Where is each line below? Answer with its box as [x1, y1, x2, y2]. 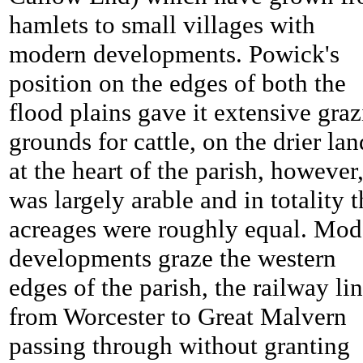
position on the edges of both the [9, 69, 346, 98]
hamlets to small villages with [9, 11, 315, 40]
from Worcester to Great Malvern [9, 302, 347, 331]
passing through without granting [9, 331, 350, 361]
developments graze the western [9, 244, 336, 273]
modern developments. [9, 40, 249, 69]
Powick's [249, 40, 340, 69]
